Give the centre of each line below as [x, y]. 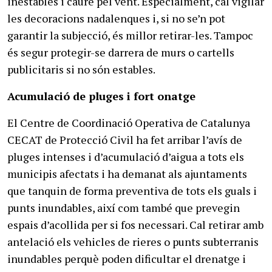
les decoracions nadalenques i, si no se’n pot [116, 18]
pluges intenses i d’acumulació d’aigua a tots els [126, 157]
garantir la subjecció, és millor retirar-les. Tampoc [130, 35]
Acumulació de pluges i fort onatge [101, 96]
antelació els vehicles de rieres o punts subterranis [133, 242]
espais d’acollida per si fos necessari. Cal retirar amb [135, 225]
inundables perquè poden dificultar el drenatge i [127, 259]
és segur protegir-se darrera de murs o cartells [121, 52]
